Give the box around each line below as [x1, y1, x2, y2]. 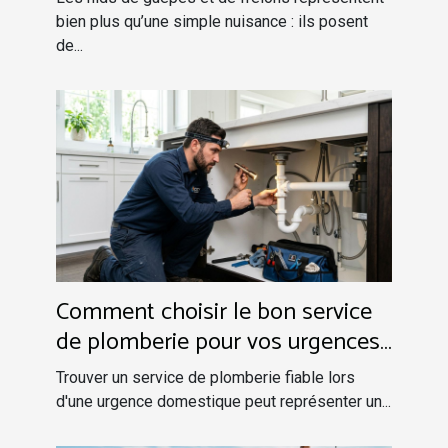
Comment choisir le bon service [56, 292, 372, 332]
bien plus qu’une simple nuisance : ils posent [56, 11, 368, 31]
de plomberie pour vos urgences [56, 322, 380, 362]
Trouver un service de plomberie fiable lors [56, 367, 355, 387]
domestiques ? [56, 352, 203, 392]
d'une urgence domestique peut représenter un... [56, 391, 391, 411]
